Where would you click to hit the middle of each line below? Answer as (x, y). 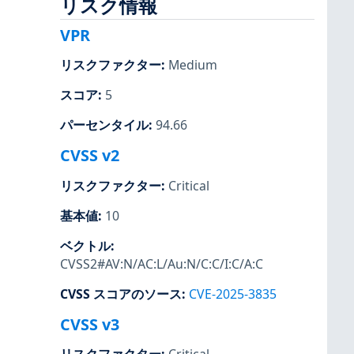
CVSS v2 (90, 156)
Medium (193, 65)
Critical (189, 185)
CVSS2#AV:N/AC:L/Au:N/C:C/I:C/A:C (162, 264)
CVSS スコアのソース (121, 294)
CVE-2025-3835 (233, 294)
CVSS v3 (90, 324)
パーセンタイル (104, 125)
